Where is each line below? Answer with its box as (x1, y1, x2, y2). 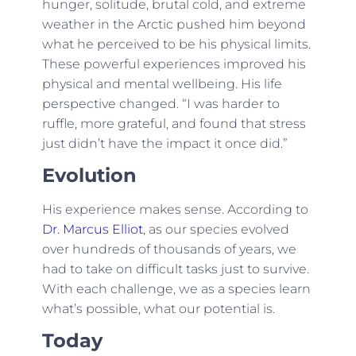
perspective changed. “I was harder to (41, 95, 280, 111)
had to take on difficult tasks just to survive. (41, 261, 309, 277)
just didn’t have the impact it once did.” (41, 135, 288, 151)
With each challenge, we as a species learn (41, 281, 311, 297)
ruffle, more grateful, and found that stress (41, 115, 306, 131)
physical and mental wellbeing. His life (41, 75, 282, 91)
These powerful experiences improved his (41, 56, 306, 72)
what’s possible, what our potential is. (41, 301, 275, 317)
